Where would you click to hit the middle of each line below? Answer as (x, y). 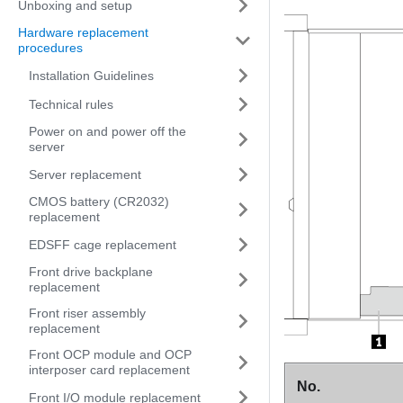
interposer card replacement (109, 370)
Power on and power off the (107, 131)
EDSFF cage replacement (103, 244)
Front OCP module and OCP (110, 354)
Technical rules (71, 104)
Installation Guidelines (91, 75)
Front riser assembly (87, 313)
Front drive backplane (91, 272)
